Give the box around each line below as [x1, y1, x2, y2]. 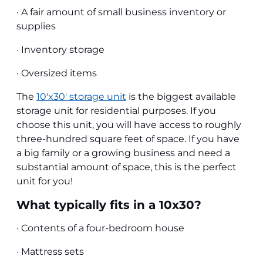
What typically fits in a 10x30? [16, 197, 201, 212]
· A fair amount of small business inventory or [16, 6, 226, 18]
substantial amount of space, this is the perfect [16, 161, 237, 173]
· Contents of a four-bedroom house [16, 222, 184, 234]
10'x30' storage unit [36, 90, 126, 102]
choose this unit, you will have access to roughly [16, 119, 241, 130]
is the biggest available [126, 90, 236, 102]
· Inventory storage [16, 43, 104, 55]
